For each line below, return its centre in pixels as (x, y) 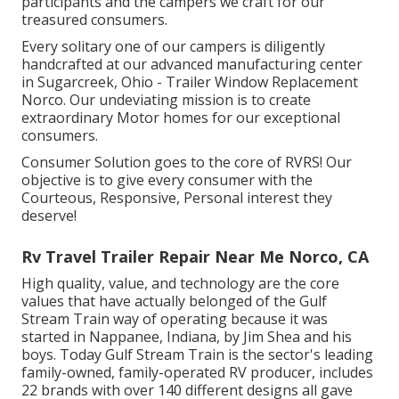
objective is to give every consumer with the (167, 180)
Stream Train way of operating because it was (175, 319)
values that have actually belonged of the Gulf (174, 301)
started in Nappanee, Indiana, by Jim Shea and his (187, 337)
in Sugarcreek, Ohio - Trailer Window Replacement (190, 82)
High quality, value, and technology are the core (180, 283)
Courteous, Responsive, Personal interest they (177, 198)
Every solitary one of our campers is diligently (173, 46)
